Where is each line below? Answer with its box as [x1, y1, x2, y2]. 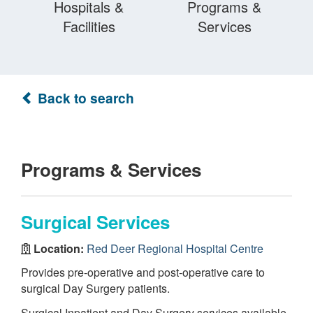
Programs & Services [21, 156, 201, 182]
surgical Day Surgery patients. [21, 280, 170, 296]
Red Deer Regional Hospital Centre [87, 240, 263, 256]
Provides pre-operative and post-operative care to [21, 264, 265, 280]
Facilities [62, 16, 115, 36]
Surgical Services [21, 209, 170, 235]
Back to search [34, 88, 134, 108]
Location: [31, 240, 87, 256]
